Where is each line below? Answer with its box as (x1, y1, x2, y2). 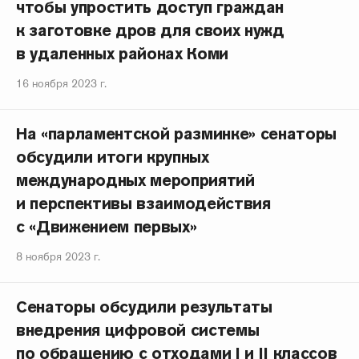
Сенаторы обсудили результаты (16, 296, 272, 317)
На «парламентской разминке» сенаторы (16, 123, 337, 144)
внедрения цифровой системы (16, 320, 260, 341)
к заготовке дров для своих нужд (16, 20, 284, 41)
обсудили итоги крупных (16, 147, 209, 167)
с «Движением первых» (16, 216, 197, 237)
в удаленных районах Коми (16, 43, 229, 64)
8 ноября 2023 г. (16, 249, 100, 264)
